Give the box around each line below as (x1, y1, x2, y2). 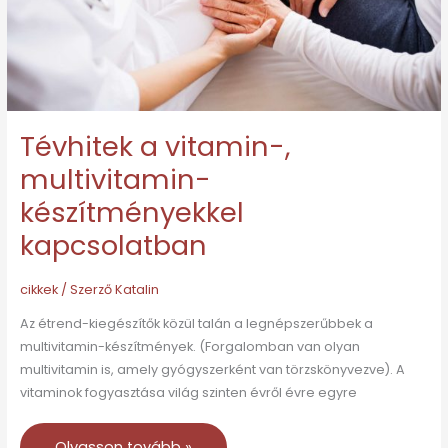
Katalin (114, 281, 159, 299)
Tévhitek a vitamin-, (19, 127, 290, 167)
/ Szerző (57, 281, 115, 299)
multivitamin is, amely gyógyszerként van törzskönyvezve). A (19, 360, 405, 378)
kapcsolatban (19, 226, 207, 266)
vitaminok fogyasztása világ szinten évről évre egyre (19, 383, 357, 401)
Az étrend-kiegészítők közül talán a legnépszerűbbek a (19, 314, 373, 332)
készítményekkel (19, 193, 244, 233)
